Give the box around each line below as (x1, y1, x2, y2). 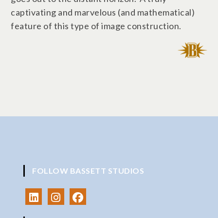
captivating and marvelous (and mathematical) (11, 7, 195, 18)
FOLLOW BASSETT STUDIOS (32, 166, 145, 175)
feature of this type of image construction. (11, 20, 182, 31)
